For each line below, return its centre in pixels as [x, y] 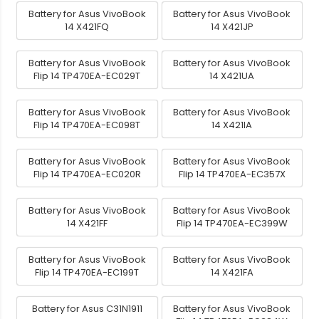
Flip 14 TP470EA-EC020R [87, 174]
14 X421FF [87, 223]
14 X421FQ [87, 26]
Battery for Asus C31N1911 [87, 308]
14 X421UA [232, 75]
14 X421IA [232, 125]
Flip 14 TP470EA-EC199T [87, 272]
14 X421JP [232, 26]
